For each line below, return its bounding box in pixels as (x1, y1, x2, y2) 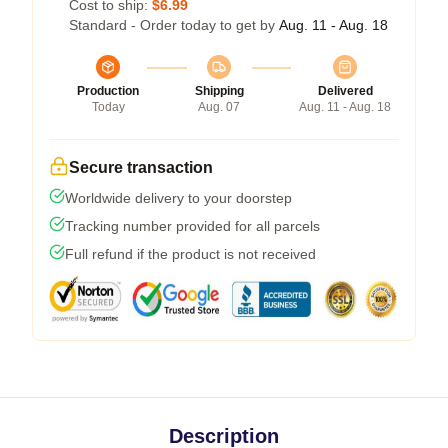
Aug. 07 (198, 99, 240, 114)
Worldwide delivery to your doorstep (65, 189, 292, 206)
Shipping (194, 83, 244, 98)
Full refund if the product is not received (65, 245, 316, 262)
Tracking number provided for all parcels (65, 217, 320, 234)
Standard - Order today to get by (69, 16, 279, 33)
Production (77, 83, 139, 98)
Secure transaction (69, 158, 213, 176)
